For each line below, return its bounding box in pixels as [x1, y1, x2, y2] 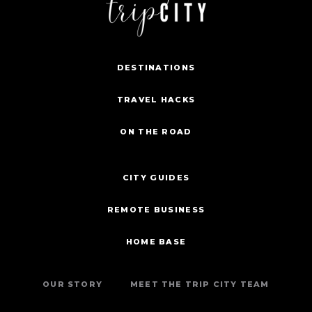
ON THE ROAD [120, 127, 192, 137]
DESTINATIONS [116, 63, 196, 73]
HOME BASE [125, 237, 187, 247]
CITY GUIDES [122, 173, 190, 183]
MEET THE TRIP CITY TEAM [130, 279, 270, 290]
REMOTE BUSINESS [107, 205, 205, 215]
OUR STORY [42, 279, 103, 290]
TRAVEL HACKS [116, 95, 196, 105]
